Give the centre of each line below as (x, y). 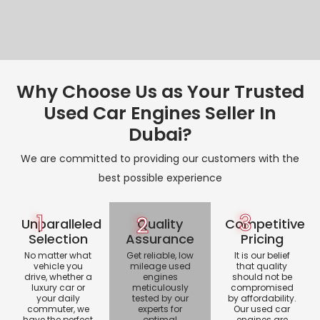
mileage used (160, 266)
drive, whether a (58, 277)
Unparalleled (61, 224)
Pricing (262, 239)
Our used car (262, 309)
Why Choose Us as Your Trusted (160, 92)
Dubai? (160, 135)
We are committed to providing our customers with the (160, 159)
